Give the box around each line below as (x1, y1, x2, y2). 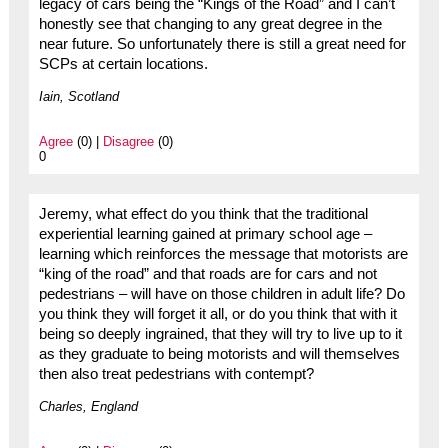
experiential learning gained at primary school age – (38, 225, 372, 242)
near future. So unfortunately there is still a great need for (38, 35, 406, 52)
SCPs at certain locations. (38, 55, 208, 72)
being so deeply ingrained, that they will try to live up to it (38, 325, 402, 342)
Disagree (102, 133, 154, 149)
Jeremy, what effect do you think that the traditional (38, 205, 368, 222)
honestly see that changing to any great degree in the (38, 15, 382, 32)
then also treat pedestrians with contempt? (38, 365, 314, 382)
